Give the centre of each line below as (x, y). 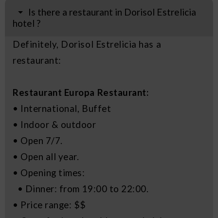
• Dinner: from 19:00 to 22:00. (81, 189)
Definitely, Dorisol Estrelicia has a (87, 44)
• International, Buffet (62, 108)
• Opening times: (49, 173)
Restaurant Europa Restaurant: (81, 92)
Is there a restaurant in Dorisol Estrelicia (112, 12)
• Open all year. (46, 156)
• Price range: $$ (50, 205)
